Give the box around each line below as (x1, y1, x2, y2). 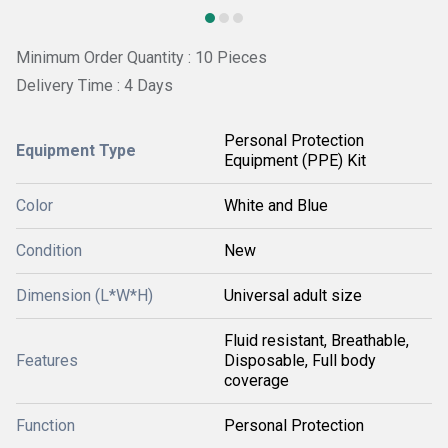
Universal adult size (224, 286, 362, 306)
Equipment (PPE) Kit (224, 151, 366, 171)
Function (16, 416, 75, 436)
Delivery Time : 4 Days (16, 75, 173, 95)
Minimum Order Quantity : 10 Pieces (16, 48, 267, 67)
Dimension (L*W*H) (16, 286, 153, 306)
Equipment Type (16, 141, 136, 161)
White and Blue (224, 196, 328, 216)
